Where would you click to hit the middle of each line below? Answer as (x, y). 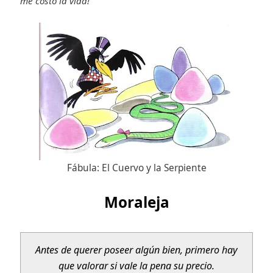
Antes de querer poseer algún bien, (110, 250)
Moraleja (136, 202)
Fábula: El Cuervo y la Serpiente (136, 168)
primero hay (211, 250)
